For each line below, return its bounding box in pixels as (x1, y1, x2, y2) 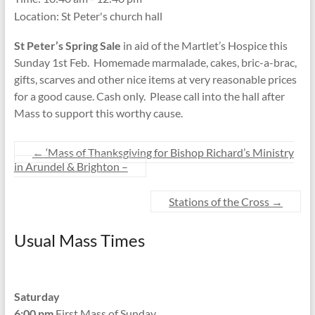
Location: (13, 9, 61, 22)
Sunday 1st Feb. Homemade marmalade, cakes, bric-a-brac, (13, 56, 297, 69)
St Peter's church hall (60, 9, 162, 22)
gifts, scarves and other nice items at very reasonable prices (13, 72, 297, 86)
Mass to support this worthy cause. (13, 106, 183, 120)
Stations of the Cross (169, 195, 272, 208)
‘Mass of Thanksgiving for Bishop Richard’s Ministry (43, 146, 294, 159)
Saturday (13, 290, 60, 303)
